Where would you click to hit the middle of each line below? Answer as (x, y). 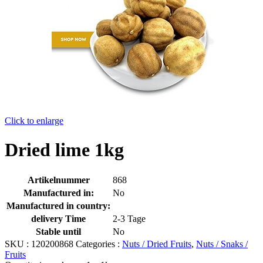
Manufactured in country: (58, 206)
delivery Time (58, 219)
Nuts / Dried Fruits (157, 244)
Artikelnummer (58, 180)
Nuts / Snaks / (222, 244)
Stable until (58, 232)
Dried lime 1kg (64, 149)
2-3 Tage (129, 219)
